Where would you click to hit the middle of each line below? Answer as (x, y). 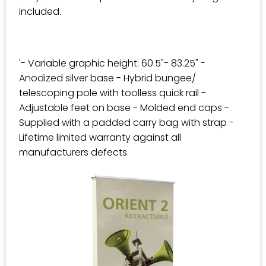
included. (40, 12)
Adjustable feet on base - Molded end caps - (124, 108)
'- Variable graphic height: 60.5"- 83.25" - (112, 63)
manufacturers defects (73, 152)
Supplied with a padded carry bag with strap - (126, 123)
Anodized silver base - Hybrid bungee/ (107, 78)
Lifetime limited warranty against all (100, 137)
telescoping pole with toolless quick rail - (113, 93)
